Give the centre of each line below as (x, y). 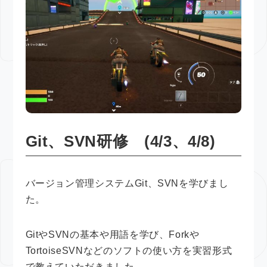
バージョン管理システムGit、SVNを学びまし (127, 183)
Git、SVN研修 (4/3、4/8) (120, 141)
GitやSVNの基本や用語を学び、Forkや (112, 234)
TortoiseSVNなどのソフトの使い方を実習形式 (129, 250)
